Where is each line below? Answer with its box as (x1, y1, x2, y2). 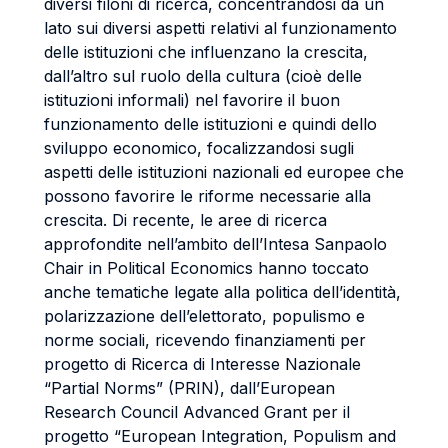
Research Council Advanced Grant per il (44, 402, 350, 422)
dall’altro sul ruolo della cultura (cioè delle (44, 66, 362, 86)
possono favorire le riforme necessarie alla (44, 186, 371, 206)
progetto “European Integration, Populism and (44, 426, 396, 446)
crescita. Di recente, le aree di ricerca (44, 210, 327, 230)
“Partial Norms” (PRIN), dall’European (44, 378, 335, 398)
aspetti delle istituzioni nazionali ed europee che (44, 162, 404, 182)
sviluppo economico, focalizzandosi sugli (44, 138, 354, 158)
